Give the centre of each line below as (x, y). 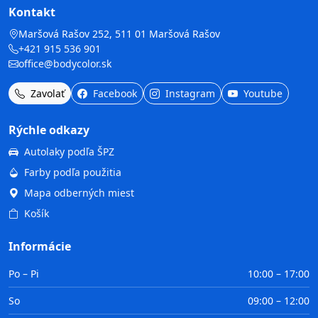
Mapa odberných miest (79, 193)
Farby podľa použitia (73, 172)
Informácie (40, 247)
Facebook (114, 94)
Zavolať (46, 94)
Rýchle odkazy (49, 130)
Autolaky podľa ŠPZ (69, 152)
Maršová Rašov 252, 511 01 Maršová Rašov (119, 34)
